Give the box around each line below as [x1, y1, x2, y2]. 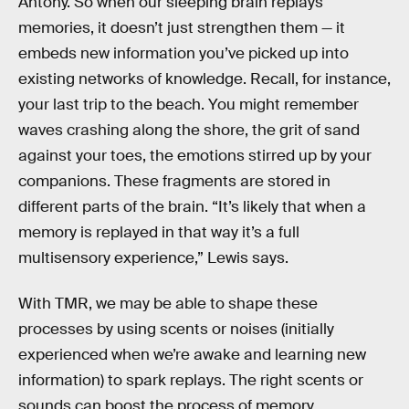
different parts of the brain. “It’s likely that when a [18, 196, 366, 216]
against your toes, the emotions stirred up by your [18, 145, 372, 165]
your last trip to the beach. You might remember [18, 94, 359, 114]
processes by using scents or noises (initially [18, 319, 334, 339]
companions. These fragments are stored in [18, 171, 330, 191]
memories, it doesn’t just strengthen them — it [18, 17, 345, 37]
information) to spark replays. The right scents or [18, 370, 363, 390]
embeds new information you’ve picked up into [18, 43, 349, 63]
